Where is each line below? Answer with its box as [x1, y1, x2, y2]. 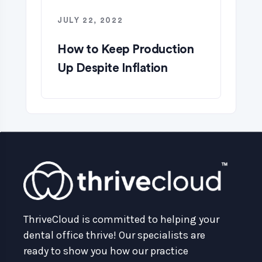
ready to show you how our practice [23, 244, 188, 257]
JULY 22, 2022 [57, 16, 123, 25]
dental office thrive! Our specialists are [23, 228, 205, 242]
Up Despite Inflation [57, 62, 167, 75]
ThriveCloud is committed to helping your [23, 212, 219, 226]
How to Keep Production [57, 43, 194, 56]
